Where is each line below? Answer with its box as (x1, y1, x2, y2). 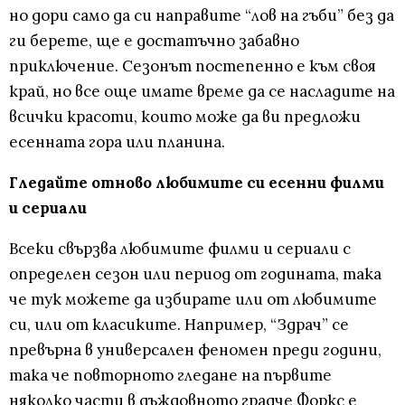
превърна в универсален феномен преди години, (9, 340, 381, 361)
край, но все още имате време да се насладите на (9, 81, 395, 102)
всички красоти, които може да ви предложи (9, 107, 361, 127)
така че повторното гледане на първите (9, 365, 332, 386)
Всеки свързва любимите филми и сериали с (9, 239, 351, 259)
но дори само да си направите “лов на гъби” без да (9, 5, 394, 26)
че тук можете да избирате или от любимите (9, 289, 377, 310)
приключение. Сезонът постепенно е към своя (9, 56, 376, 77)
